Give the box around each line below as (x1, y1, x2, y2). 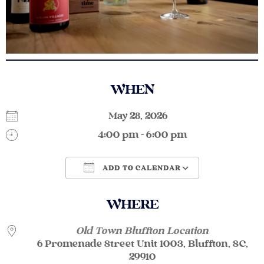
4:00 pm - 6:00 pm (98, 128, 187, 141)
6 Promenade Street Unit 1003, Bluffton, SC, (37, 237, 248, 250)
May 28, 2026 (108, 110, 177, 123)
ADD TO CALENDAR (100, 164, 181, 173)
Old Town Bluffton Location (76, 225, 209, 237)
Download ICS (40, 183, 108, 196)
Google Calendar (158, 183, 239, 196)
